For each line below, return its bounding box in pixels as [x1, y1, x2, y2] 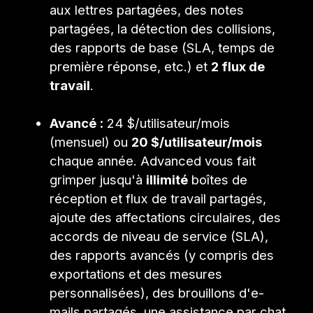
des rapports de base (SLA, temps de [50, 40, 275, 56]
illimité [146, 172, 189, 188]
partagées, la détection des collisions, [50, 21, 276, 37]
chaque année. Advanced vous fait [50, 153, 256, 169]
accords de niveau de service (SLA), [50, 228, 269, 245]
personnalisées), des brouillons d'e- [50, 285, 265, 301]
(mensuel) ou [50, 134, 132, 150]
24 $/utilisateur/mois [103, 115, 231, 131]
